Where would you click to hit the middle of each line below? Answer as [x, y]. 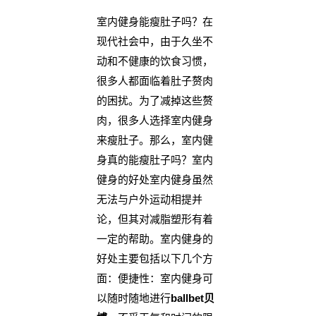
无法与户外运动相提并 [149, 200]
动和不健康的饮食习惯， [154, 61]
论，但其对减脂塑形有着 [154, 219]
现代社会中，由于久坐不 [154, 42]
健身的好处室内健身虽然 [154, 180]
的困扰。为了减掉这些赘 [154, 101]
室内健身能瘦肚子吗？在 [154, 22]
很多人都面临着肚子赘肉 [154, 81]
